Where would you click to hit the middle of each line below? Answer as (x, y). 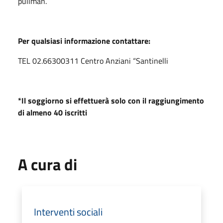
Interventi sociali (68, 212)
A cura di (48, 164)
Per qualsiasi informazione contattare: (85, 41)
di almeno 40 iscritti (53, 112)
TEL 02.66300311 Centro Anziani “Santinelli (93, 60)
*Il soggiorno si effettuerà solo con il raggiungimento (111, 100)
